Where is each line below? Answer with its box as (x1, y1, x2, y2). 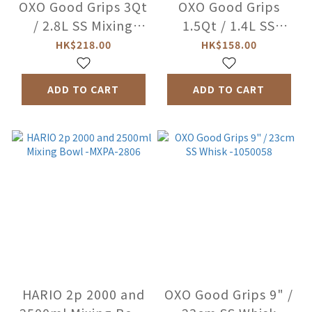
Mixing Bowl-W (181, 35, 276, 54)
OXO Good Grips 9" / (164, 285, 293, 304)
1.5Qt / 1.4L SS (182, 16, 275, 35)
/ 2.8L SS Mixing (33, 16, 133, 35)
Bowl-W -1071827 (27, 35, 139, 54)
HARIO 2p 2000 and (22, 285, 145, 304)
